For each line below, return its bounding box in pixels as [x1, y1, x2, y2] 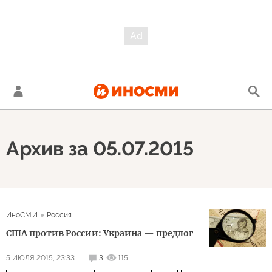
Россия [46, 211, 72, 219]
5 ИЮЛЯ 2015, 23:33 [6, 253, 75, 262]
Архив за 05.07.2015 [6, 137, 194, 160]
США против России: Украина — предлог [6, 228, 193, 239]
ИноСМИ [6, 211, 38, 219]
